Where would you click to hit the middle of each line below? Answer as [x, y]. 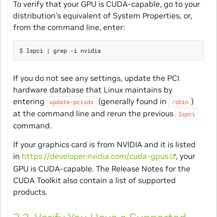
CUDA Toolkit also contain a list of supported [94, 180]
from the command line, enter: [69, 27]
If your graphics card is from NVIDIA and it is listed [104, 144]
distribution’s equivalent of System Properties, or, [102, 15]
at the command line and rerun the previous [94, 113]
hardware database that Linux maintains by [93, 89]
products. [30, 192]
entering [30, 101]
